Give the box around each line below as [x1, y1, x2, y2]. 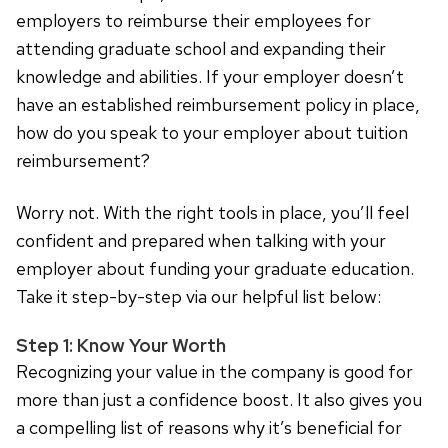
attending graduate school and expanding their [16, 37, 386, 61]
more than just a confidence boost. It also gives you [16, 388, 422, 412]
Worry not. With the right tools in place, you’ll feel [16, 201, 409, 225]
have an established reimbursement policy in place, [16, 93, 420, 117]
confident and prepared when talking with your [16, 229, 386, 253]
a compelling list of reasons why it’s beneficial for [16, 416, 402, 440]
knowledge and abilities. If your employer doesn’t [16, 65, 404, 89]
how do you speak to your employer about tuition [16, 121, 408, 145]
